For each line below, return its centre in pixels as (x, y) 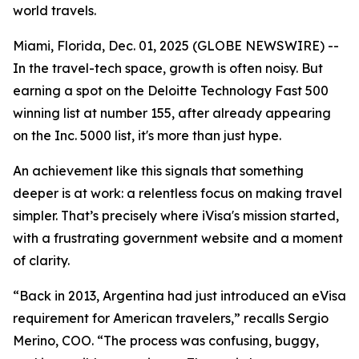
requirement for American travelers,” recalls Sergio (171, 318)
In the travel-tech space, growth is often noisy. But (168, 68)
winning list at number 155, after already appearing (172, 113)
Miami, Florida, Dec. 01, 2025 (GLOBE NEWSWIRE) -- (176, 46)
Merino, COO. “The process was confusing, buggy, (166, 341)
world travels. (54, 10)
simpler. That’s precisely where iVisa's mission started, (176, 216)
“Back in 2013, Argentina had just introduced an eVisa (179, 296)
